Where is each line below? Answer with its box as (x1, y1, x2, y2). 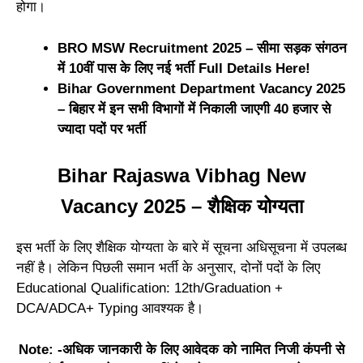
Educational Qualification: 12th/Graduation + (16, 280, 283, 297)
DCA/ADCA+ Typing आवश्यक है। (16, 301, 203, 317)
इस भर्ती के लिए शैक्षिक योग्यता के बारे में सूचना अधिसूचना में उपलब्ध (16, 240, 347, 256)
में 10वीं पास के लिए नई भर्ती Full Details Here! (58, 60, 314, 76)
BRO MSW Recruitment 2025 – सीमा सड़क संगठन (58, 40, 347, 56)
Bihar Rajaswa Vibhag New (57, 164, 306, 187)
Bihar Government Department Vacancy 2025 (58, 80, 345, 96)
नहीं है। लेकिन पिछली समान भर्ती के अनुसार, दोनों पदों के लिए (16, 260, 320, 276)
